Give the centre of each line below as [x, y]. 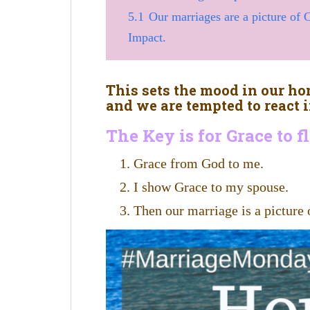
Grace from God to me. [202, 163]
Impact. [147, 37]
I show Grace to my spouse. [211, 186]
